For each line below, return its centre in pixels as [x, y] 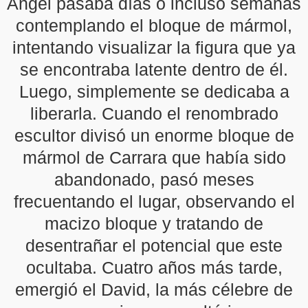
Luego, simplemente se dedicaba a [154, 91]
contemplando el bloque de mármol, [154, 25]
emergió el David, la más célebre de [154, 289]
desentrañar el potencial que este [154, 245]
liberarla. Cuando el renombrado [154, 113]
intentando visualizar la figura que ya [154, 47]
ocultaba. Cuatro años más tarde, [154, 267]
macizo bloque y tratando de [154, 223]
